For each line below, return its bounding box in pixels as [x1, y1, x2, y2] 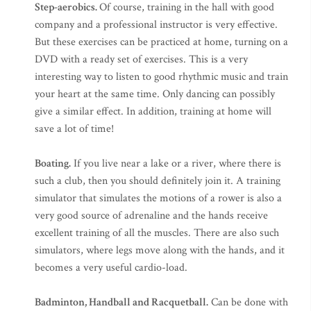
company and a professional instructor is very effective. [35, 17, 278, 32]
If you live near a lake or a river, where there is [71, 156, 281, 171]
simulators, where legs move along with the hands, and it [35, 243, 285, 258]
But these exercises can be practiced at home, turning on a [35, 35, 288, 49]
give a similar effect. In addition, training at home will [35, 104, 271, 119]
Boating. [35, 156, 71, 171]
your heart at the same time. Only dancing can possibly [35, 87, 275, 101]
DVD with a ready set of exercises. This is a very [35, 52, 248, 67]
